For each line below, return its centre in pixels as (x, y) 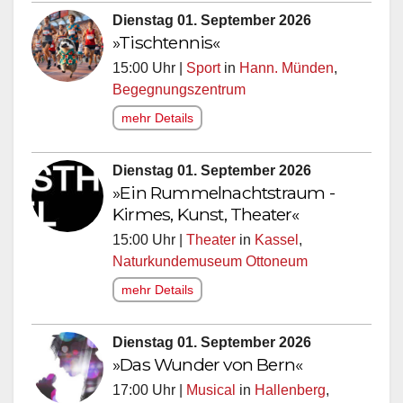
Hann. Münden (287, 72)
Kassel (277, 244)
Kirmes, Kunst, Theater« (206, 218)
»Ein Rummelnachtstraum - (224, 197)
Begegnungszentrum (179, 94)
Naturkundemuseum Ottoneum (210, 265)
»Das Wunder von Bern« (208, 368)
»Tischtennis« (166, 46)
